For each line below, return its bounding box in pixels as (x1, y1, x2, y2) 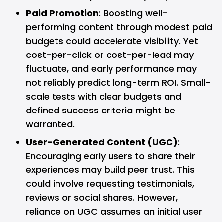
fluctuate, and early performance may (26, 62, 197, 75)
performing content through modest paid (26, 21, 212, 33)
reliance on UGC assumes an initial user (26, 205, 202, 218)
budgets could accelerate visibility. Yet (26, 35, 198, 47)
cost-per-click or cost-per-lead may (26, 49, 194, 61)
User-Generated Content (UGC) (26, 136, 178, 148)
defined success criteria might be (26, 104, 175, 116)
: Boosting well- (99, 7, 167, 19)
